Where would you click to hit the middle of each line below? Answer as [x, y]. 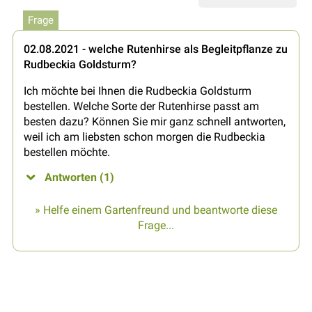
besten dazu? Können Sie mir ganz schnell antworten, [155, 121]
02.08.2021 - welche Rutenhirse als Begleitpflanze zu [156, 49]
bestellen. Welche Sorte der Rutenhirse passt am [141, 106]
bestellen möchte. [67, 152]
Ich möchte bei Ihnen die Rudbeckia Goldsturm [138, 91]
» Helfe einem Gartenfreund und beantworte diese [156, 210]
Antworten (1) [79, 177]
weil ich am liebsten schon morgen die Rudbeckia [145, 136]
